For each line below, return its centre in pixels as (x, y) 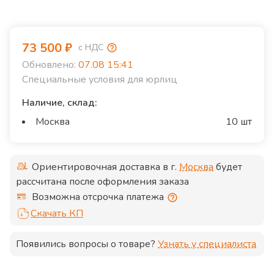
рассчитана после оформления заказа (102, 181)
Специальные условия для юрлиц (100, 79)
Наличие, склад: (60, 102)
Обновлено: (49, 65)
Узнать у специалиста (207, 244)
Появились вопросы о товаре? (86, 244)
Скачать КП (57, 213)
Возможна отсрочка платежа (98, 197)
